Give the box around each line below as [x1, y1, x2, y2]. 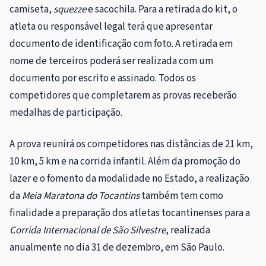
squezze [53, 2, 86, 17]
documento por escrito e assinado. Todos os [9, 71, 196, 85]
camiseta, [9, 2, 53, 17]
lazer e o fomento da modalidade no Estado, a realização [9, 171, 249, 186]
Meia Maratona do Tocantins [22, 188, 140, 203]
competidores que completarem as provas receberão [9, 88, 237, 103]
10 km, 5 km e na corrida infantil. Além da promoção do [9, 154, 240, 169]
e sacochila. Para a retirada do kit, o [86, 2, 237, 17]
